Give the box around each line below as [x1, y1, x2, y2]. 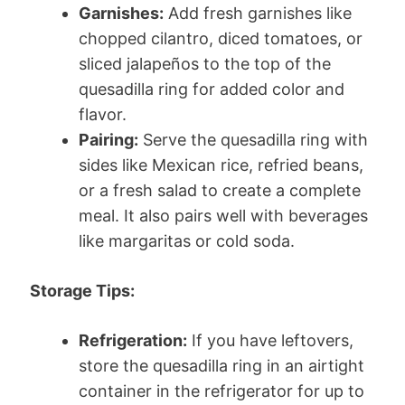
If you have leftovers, [187, 330, 353, 350]
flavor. [79, 104, 127, 124]
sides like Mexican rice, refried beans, [79, 155, 363, 174]
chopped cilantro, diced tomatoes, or [79, 28, 363, 48]
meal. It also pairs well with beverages [79, 205, 368, 225]
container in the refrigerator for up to [79, 381, 364, 400]
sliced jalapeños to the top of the [79, 53, 331, 73]
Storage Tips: [30, 280, 135, 300]
